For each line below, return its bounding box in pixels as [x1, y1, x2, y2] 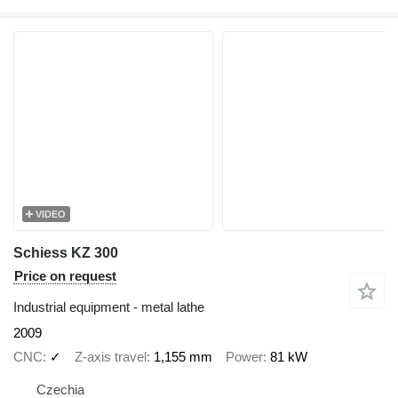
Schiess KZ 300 [13, 245, 118, 260]
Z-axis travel [75, 348, 147, 364]
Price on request [14, 268, 116, 283]
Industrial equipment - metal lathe [13, 299, 204, 314]
